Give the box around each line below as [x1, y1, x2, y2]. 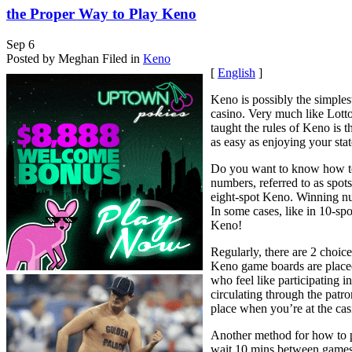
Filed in [102, 51, 140, 65]
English [218, 65, 255, 79]
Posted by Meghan [6, 51, 99, 65]
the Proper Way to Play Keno [6, 5, 196, 23]
